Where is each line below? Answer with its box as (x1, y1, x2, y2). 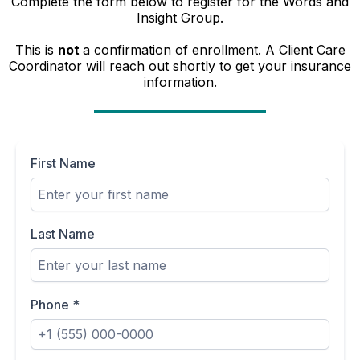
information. (143, 74, 217, 90)
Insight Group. (137, 10, 223, 26)
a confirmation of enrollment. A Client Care (82, 42, 346, 58)
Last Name (31, 226, 95, 242)
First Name (31, 155, 96, 171)
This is (14, 42, 58, 58)
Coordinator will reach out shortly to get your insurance (9, 58, 351, 74)
